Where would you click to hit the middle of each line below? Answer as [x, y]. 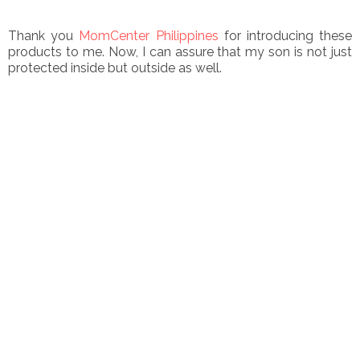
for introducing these [285, 36]
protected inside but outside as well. [115, 68]
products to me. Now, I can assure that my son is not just [180, 52]
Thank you [44, 36]
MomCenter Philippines [149, 36]
